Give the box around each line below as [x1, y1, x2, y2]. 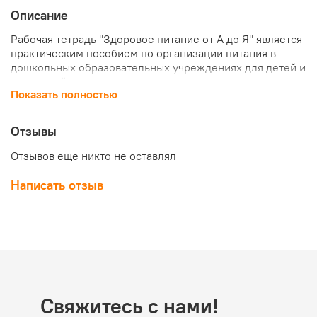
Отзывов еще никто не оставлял [11, 149, 176, 163]
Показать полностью [11, 86, 117, 101]
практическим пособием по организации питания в [11, 45, 276, 60]
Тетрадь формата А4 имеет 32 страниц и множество [11, 99, 279, 114]
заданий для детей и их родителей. [11, 113, 193, 128]
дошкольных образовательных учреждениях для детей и [11, 59, 306, 74]
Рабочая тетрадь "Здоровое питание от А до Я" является [11, 31, 302, 46]
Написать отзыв [11, 177, 103, 194]
